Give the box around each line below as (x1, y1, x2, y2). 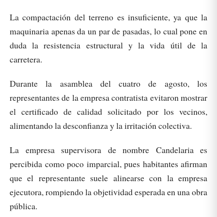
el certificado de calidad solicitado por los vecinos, (10, 105, 207, 117)
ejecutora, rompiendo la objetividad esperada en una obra (10, 186, 207, 198)
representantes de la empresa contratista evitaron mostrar (10, 91, 207, 103)
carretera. (10, 53, 42, 65)
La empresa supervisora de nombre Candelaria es (10, 143, 207, 155)
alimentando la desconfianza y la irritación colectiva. (10, 119, 192, 131)
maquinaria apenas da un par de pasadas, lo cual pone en (10, 25, 207, 37)
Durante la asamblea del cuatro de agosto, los (10, 77, 207, 89)
